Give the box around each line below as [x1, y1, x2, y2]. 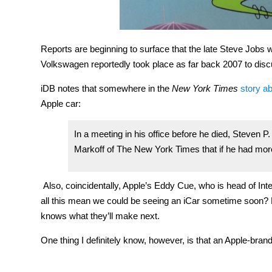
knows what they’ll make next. [41, 210, 160, 221]
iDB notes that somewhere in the [41, 83, 172, 93]
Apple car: [41, 98, 81, 109]
